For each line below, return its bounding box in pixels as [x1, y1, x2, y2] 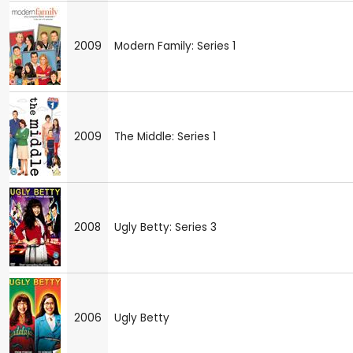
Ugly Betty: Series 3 [114, 219, 217, 235]
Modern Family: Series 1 [114, 38, 236, 54]
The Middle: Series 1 [114, 128, 216, 144]
